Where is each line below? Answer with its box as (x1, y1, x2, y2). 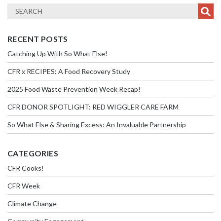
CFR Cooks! (7, 163, 44, 172)
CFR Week (7, 181, 40, 190)
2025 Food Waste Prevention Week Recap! (7, 84, 141, 93)
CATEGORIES (7, 148, 58, 158)
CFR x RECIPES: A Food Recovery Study (7, 67, 130, 75)
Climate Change (7, 199, 57, 208)
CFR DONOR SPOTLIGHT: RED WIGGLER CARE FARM (7, 102, 179, 111)
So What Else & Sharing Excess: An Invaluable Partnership (7, 120, 186, 129)
